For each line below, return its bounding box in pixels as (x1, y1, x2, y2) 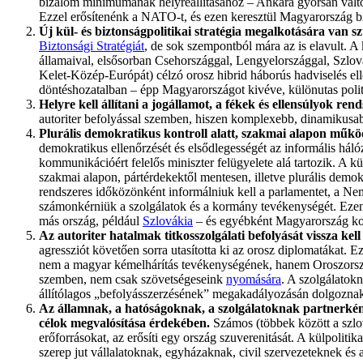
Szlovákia (143, 213, 193, 228)
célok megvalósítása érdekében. (39, 315, 213, 330)
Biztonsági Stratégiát (39, 38, 144, 53)
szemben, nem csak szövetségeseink (39, 271, 226, 286)
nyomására (226, 271, 281, 286)
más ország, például (39, 213, 143, 228)
